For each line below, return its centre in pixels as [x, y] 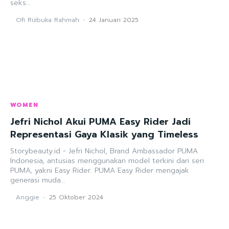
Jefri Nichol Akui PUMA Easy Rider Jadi [100, 121]
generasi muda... [38, 180]
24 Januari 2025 [114, 20]
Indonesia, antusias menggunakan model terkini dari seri [107, 161]
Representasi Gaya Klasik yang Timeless [104, 134]
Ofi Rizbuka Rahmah [48, 20]
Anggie [28, 197]
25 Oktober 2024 [76, 197]
